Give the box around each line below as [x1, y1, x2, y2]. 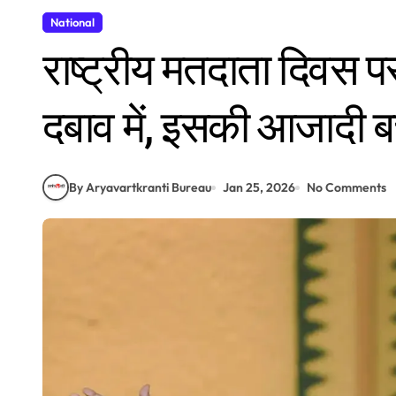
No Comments [307, 179, 386, 195]
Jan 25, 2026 [223, 179, 295, 195]
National [50, 15, 95, 30]
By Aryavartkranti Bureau [69, 179, 211, 195]
